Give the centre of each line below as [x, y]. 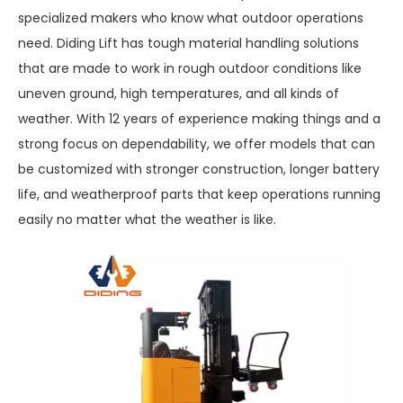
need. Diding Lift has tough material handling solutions [188, 43]
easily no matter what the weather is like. [147, 219]
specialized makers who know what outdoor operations [191, 18]
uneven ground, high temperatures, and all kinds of [179, 94]
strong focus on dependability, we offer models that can [197, 144]
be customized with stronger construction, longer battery [199, 169]
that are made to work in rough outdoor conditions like [190, 68]
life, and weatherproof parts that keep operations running [199, 194]
